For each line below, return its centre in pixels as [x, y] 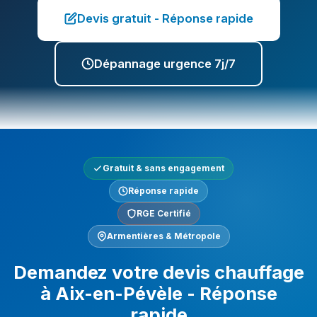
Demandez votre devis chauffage [158, 272]
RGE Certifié [163, 213]
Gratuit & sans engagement [163, 168]
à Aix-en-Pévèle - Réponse [158, 293]
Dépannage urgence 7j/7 [165, 64]
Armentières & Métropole [163, 236]
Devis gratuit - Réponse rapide [165, 18]
